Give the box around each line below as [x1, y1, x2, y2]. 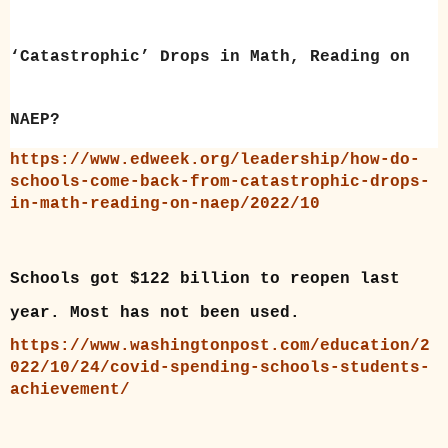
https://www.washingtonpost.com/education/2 [10, 336, 430, 355]
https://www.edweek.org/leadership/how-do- [10, 150, 420, 169]
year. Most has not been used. [10, 303, 300, 322]
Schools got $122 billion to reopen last [10, 269, 400, 288]
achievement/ [10, 380, 130, 399]
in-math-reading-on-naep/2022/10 [10, 194, 320, 213]
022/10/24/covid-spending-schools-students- [10, 358, 430, 377]
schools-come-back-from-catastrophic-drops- [10, 172, 430, 191]
